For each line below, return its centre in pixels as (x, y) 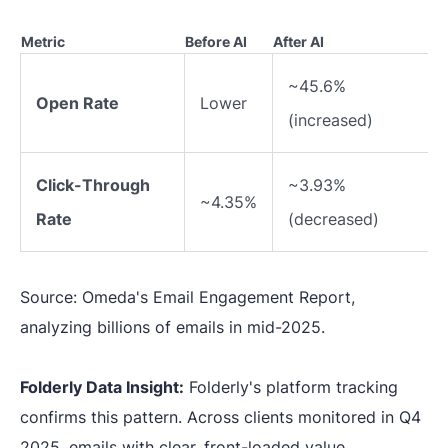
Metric (43, 41)
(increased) (330, 120)
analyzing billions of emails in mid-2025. (172, 327)
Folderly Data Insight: (102, 387)
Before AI (216, 41)
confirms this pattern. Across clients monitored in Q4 (220, 417)
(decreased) (333, 219)
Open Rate (77, 103)
